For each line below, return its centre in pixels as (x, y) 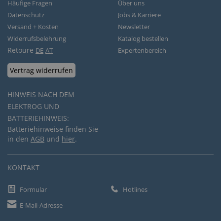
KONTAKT (23, 167)
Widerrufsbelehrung (37, 38)
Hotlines (135, 189)
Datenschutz (26, 15)
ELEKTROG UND (33, 106)
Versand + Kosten (33, 27)
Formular (33, 189)
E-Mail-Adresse (41, 205)
